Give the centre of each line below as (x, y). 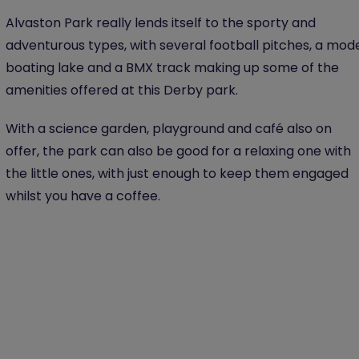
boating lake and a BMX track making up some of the (172, 68)
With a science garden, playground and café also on (169, 129)
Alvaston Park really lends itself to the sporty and (161, 23)
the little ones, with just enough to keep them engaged (177, 173)
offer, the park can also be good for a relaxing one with (178, 151)
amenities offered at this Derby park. (122, 90)
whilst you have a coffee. (83, 196)
